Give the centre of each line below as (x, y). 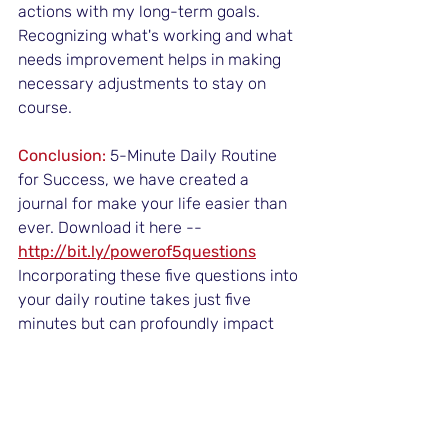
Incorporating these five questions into (160, 276)
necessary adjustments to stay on (144, 84)
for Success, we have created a (135, 180)
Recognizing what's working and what (157, 36)
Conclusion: (62, 156)
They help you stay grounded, (132, 396)
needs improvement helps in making (151, 60)
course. (45, 108)
